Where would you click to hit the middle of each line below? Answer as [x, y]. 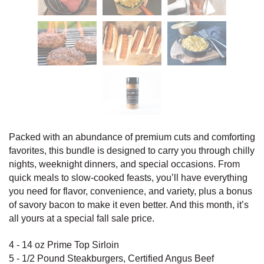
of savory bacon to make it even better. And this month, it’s [129, 204]
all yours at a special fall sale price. [82, 218]
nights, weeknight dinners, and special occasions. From [124, 164]
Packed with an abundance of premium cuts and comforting [132, 137]
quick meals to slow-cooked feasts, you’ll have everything [128, 177]
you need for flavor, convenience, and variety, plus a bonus [131, 191]
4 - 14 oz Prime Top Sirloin [64, 245]
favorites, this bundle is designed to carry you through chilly [132, 150]
